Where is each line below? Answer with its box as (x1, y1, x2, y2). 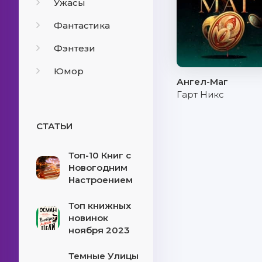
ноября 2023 (68, 225, 130, 236)
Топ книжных (68, 200, 131, 211)
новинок (68, 212, 108, 223)
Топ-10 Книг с (68, 150, 131, 161)
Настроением (68, 174, 133, 185)
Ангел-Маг (177, 76, 228, 87)
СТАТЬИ (36, 120, 73, 132)
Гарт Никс (177, 89, 224, 100)
